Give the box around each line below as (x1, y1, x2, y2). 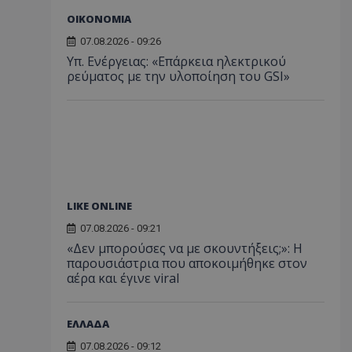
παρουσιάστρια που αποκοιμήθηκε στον (67, 254, 307, 272)
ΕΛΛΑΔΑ (67, 316, 109, 331)
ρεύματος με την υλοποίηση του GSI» (67, 67, 290, 85)
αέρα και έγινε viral (67, 269, 179, 287)
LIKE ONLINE (67, 198, 132, 213)
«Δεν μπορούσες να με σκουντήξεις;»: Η (67, 239, 302, 257)
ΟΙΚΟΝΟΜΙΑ (67, 11, 131, 26)
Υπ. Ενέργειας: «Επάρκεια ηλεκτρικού (67, 52, 286, 70)
